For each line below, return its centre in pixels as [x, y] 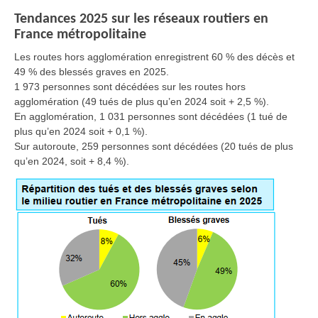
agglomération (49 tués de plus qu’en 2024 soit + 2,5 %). [142, 101]
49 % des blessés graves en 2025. [92, 71]
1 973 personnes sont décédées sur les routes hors [130, 86]
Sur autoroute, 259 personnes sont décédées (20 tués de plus [154, 146]
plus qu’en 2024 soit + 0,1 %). [81, 131]
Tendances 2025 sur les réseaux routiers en [141, 19]
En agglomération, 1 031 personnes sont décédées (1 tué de [151, 116]
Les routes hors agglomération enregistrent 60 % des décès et [154, 56]
